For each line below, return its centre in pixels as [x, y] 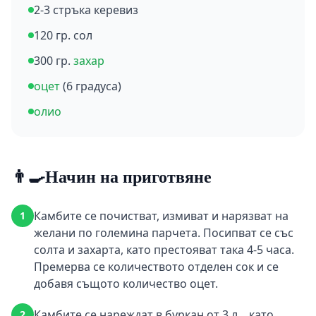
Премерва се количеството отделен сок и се [156, 267]
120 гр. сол [63, 35]
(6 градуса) [92, 86]
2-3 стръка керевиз [86, 10]
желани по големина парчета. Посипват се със [164, 233]
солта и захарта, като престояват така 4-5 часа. [164, 250]
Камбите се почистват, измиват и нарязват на [161, 216]
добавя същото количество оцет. [126, 284]
